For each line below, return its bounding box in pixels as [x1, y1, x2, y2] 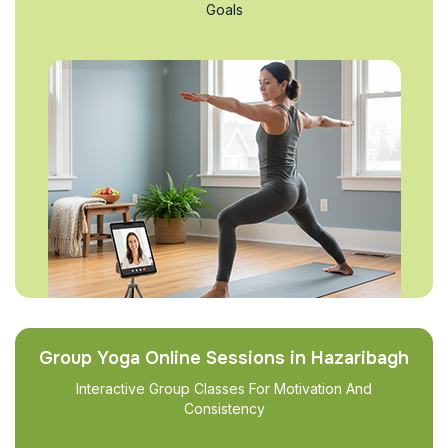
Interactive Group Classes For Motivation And [76, 380, 372, 397]
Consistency [183, 400, 265, 417]
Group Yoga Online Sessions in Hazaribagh [39, 347, 409, 369]
